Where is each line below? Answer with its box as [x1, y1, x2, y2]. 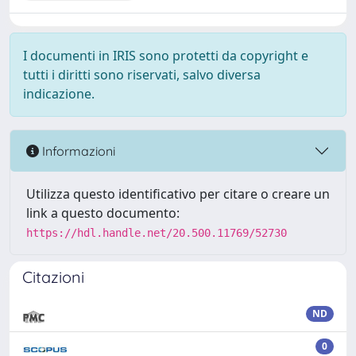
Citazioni [22, 267, 84, 287]
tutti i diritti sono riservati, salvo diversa [23, 66, 261, 83]
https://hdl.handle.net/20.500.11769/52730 [26, 226, 287, 239]
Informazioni [39, 142, 115, 159]
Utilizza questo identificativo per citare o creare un [26, 185, 330, 203]
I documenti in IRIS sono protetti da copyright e [23, 47, 308, 64]
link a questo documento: [26, 204, 180, 222]
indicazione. [23, 85, 95, 103]
